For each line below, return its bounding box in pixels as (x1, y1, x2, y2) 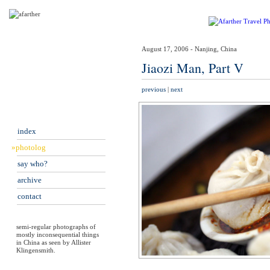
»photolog (11, 143, 46, 152)
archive (17, 175, 42, 184)
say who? (17, 159, 48, 168)
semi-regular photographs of (16, 223, 96, 230)
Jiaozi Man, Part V (142, 59, 243, 77)
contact (17, 192, 42, 201)
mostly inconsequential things (16, 231, 99, 238)
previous (142, 86, 166, 93)
